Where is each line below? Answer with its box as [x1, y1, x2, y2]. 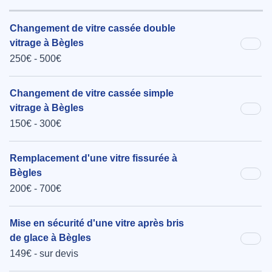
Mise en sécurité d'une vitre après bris [10, 218, 184, 229]
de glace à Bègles [10, 233, 91, 243]
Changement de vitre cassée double [10, 23, 175, 34]
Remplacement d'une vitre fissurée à [10, 153, 177, 164]
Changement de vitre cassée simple [10, 88, 174, 99]
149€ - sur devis [10, 248, 78, 259]
